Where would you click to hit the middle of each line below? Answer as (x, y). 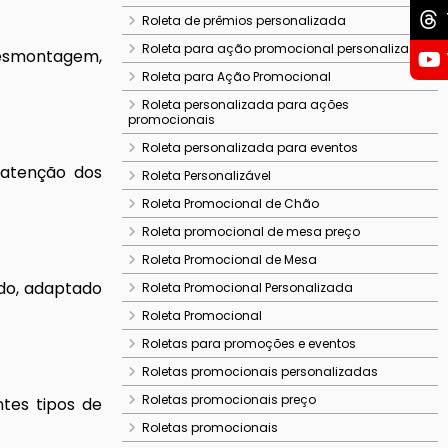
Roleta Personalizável (206, 175)
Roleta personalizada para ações (245, 104)
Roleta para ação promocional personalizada (284, 48)
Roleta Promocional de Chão (230, 203)
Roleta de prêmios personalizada (244, 20)
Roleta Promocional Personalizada (247, 287)
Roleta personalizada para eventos (250, 147)
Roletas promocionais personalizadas (260, 371)
